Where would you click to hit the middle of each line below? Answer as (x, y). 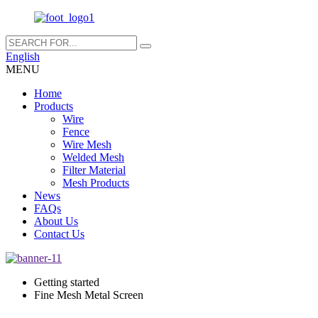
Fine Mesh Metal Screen (89, 295)
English (23, 56)
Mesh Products (96, 183)
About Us (56, 221)
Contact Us (59, 234)
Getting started (67, 282)
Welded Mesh (93, 157)
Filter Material (94, 170)
